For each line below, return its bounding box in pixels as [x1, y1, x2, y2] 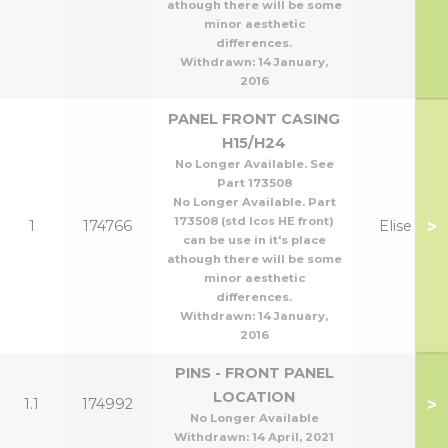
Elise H [378, 217, 428, 235]
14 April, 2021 [252, 430, 334, 444]
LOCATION [213, 388, 295, 406]
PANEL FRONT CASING [168, 110, 340, 128]
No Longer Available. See [174, 157, 334, 171]
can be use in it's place [182, 233, 326, 247]
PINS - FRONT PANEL [174, 364, 334, 382]
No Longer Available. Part [172, 195, 336, 209]
